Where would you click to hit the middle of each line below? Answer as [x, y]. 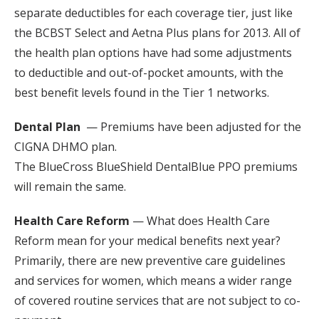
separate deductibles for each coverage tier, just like [153, 13]
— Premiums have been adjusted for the [191, 127]
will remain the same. [70, 187]
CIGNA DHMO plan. [66, 147]
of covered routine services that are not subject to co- [157, 300]
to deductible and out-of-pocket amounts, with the [149, 73]
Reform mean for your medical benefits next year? [147, 241]
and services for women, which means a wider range [153, 281]
